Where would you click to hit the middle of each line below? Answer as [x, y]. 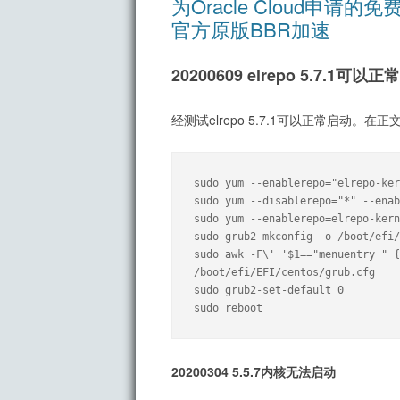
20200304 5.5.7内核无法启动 [254, 372]
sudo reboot [228, 308]
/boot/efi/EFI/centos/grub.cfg [284, 273]
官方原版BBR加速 [251, 29]
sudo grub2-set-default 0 [269, 291]
